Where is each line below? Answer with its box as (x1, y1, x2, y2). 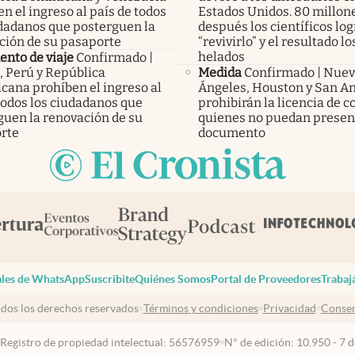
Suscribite (84, 272, 135, 285)
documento (198, 124, 265, 140)
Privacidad (262, 302, 316, 315)
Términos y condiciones (143, 302, 258, 315)
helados (198, 48, 245, 64)
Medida (198, 64, 242, 80)
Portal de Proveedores (210, 272, 321, 285)
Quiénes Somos (134, 272, 211, 285)
